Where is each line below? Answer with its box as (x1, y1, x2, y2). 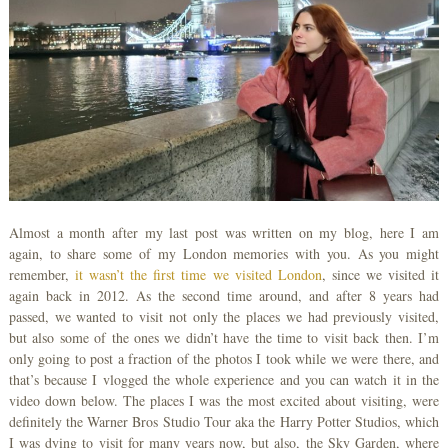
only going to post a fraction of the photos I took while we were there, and (8, 349, 440, 369)
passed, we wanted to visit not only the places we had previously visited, (8, 307, 440, 327)
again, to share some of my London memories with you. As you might (8, 244, 440, 264)
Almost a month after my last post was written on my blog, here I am (8, 223, 440, 243)
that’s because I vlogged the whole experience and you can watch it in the (8, 370, 440, 390)
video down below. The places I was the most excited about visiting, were (8, 391, 440, 411)
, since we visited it (321, 265, 440, 285)
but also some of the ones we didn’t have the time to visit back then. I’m (8, 328, 440, 348)
